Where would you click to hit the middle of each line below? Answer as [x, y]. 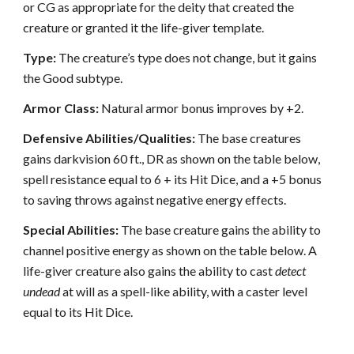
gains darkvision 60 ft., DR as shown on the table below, [172, 158]
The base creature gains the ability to [220, 230]
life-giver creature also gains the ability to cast [149, 271]
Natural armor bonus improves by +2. [201, 108]
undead [42, 291]
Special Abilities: [71, 230]
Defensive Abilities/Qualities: [109, 138]
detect [291, 271]
